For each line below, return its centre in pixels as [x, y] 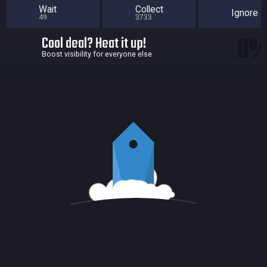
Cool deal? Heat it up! [94, 44]
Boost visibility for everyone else [97, 54]
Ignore [245, 13]
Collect [149, 10]
